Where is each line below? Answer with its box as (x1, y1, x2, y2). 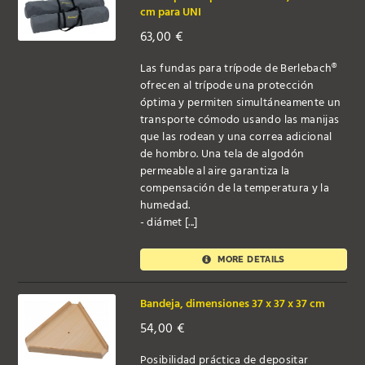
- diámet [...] (139, 213, 198, 232)
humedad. (139, 196, 191, 215)
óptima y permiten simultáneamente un (139, 93, 341, 112)
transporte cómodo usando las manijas (139, 110, 340, 130)
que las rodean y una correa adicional (139, 127, 332, 147)
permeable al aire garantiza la (139, 161, 290, 181)
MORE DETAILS (215, 253, 285, 265)
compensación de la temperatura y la (139, 178, 330, 198)
